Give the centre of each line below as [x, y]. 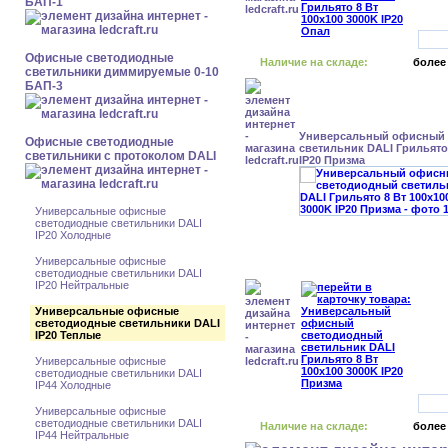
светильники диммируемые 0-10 [122, 72]
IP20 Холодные [73, 235]
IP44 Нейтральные [82, 435]
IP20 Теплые [68, 335]
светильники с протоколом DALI [120, 156]
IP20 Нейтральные [82, 285]
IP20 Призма [332, 160]
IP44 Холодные [73, 385]
